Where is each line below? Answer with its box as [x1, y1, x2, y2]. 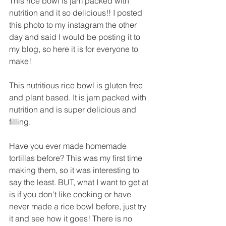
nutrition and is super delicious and [9, 104, 138, 115]
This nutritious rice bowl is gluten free [9, 80, 145, 90]
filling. [9, 116, 31, 127]
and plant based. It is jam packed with [9, 92, 148, 102]
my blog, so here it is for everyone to [9, 43, 140, 54]
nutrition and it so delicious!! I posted [9, 7, 144, 18]
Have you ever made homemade [9, 140, 129, 151]
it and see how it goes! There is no [9, 213, 134, 223]
